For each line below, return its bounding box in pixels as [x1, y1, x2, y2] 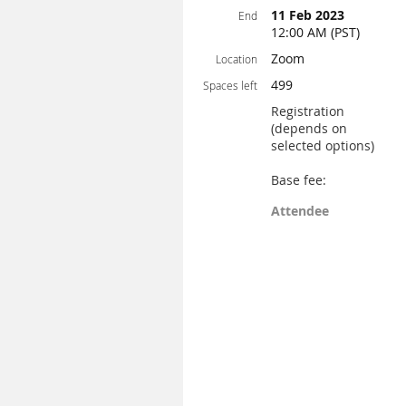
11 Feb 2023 [271, 6, 344, 24]
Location [216, 52, 257, 66]
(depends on [271, 120, 347, 137]
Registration [271, 102, 344, 120]
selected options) [271, 137, 374, 154]
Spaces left [203, 78, 257, 92]
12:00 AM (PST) [271, 24, 360, 41]
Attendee [271, 202, 329, 219]
